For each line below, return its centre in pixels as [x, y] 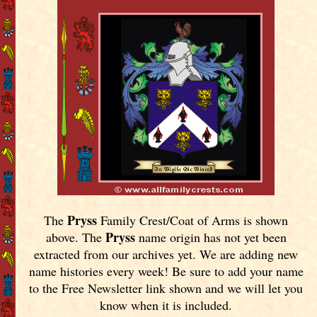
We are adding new [249, 254]
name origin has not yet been [211, 237]
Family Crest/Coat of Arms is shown [193, 220]
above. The [75, 237]
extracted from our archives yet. [117, 254]
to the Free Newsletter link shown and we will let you [166, 288]
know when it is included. [166, 305]
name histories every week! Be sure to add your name [166, 271]
